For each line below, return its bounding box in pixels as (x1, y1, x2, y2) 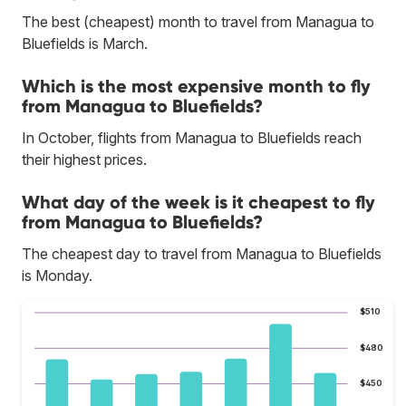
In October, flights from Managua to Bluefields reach (22, 128, 362, 147)
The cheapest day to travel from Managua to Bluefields (22, 244, 382, 263)
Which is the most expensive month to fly (22, 74, 371, 97)
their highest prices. (22, 150, 147, 169)
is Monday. (22, 266, 92, 285)
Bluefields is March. (22, 34, 148, 53)
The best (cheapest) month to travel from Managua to (22, 12, 374, 31)
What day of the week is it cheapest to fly (22, 190, 375, 213)
